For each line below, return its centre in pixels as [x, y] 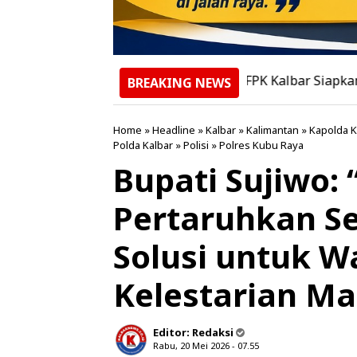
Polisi [196, 145]
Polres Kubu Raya [261, 145]
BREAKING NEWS [179, 83]
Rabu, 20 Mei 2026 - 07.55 [206, 346]
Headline [174, 130]
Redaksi [213, 333]
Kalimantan [273, 130]
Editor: [173, 333]
